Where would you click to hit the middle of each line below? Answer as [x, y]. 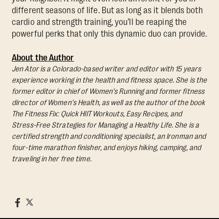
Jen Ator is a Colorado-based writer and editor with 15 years [107, 69]
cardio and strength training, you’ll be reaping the [99, 22]
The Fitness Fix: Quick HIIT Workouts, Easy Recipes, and [97, 114]
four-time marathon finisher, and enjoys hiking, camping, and [107, 148]
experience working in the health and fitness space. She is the [109, 80]
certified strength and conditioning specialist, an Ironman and [109, 137]
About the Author [43, 58]
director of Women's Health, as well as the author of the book [109, 103]
